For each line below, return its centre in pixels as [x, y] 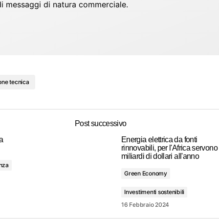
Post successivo [101, 123]
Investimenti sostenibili [154, 192]
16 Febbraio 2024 [145, 204]
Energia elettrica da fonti [159, 139]
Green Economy [146, 173]
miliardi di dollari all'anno [160, 156]
